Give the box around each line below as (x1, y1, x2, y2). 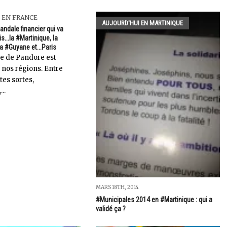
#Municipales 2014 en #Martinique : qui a (95, 195, 212, 204)
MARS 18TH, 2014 (95, 183, 139, 191)
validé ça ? (95, 204, 126, 213)
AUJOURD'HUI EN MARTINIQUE (101, 19, 183, 27)
